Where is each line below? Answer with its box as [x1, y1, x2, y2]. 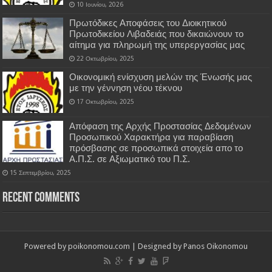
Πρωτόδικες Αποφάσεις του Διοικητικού [69, 17, 227, 29]
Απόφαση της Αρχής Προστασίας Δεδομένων [69, 120, 252, 132]
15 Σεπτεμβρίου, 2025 [10, 168, 72, 176]
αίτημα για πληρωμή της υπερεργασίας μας [69, 39, 245, 50]
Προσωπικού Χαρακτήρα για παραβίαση [69, 131, 234, 143]
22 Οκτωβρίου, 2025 [76, 54, 135, 62]
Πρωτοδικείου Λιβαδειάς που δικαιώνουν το [69, 28, 244, 39]
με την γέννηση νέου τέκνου [69, 82, 183, 93]
